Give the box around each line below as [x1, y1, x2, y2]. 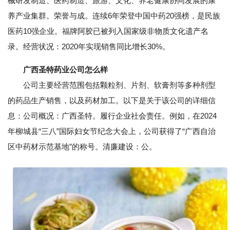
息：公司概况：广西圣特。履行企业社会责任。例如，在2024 [8, 111, 217, 120]
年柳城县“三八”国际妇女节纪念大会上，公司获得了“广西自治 [8, 127, 216, 136]
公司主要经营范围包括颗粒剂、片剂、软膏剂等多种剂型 [8, 81, 216, 89]
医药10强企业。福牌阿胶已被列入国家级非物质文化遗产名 [8, 27, 208, 35]
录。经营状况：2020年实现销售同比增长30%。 [8, 42, 170, 51]
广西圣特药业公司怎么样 [23, 65, 108, 74]
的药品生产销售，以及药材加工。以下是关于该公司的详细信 [8, 96, 216, 105]
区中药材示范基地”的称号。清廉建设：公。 [8, 142, 157, 151]
